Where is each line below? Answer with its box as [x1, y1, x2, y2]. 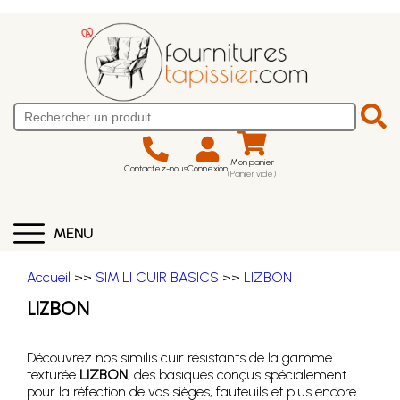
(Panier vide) [228, 168, 276, 179]
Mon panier [229, 156, 274, 168]
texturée [27, 366, 79, 383]
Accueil [27, 269, 71, 286]
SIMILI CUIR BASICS [96, 269, 219, 286]
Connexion [187, 162, 228, 174]
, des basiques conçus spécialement [128, 366, 346, 383]
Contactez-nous [124, 162, 187, 174]
